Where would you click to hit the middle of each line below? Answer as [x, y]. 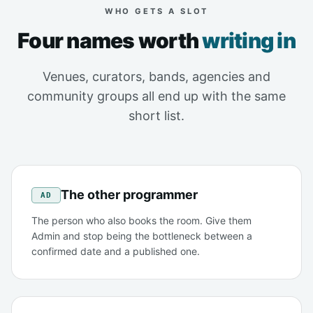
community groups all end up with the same [156, 96]
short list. [156, 116]
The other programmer [129, 195]
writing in [249, 41]
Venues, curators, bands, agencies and [156, 77]
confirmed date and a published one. [116, 252]
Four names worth [110, 41]
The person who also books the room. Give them [141, 221]
